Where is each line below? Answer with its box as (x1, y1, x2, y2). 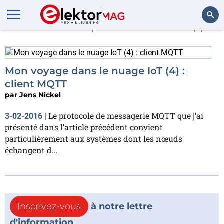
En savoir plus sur (19, 15, 152, 33)
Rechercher (179, 38, 214, 46)
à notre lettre (88, 200, 152, 212)
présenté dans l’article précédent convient (5, 121, 163, 132)
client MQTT (5, 77, 67, 90)
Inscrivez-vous (17, 200, 81, 212)
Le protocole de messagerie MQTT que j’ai (48, 110, 203, 121)
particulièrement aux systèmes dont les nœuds (5, 133, 182, 144)
